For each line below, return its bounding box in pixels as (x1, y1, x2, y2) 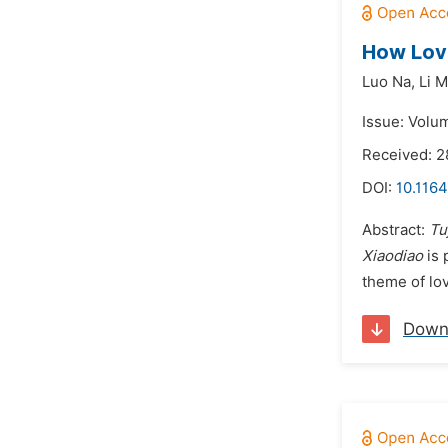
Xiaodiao (362, 247, 423, 265)
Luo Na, (362, 73, 415, 91)
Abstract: (362, 221, 429, 239)
